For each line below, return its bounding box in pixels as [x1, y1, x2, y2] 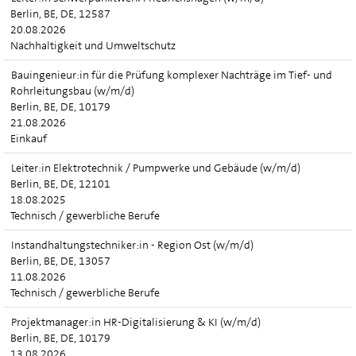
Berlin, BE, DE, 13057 [10, 253, 110, 268]
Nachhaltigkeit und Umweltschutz [10, 38, 176, 52]
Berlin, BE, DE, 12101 [10, 176, 110, 191]
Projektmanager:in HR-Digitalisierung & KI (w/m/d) [11, 315, 261, 329]
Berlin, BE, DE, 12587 [10, 6, 110, 21]
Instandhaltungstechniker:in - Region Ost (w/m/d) [11, 238, 253, 252]
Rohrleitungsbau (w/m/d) [10, 83, 134, 98]
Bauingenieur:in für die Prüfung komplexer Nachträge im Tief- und [11, 68, 332, 82]
